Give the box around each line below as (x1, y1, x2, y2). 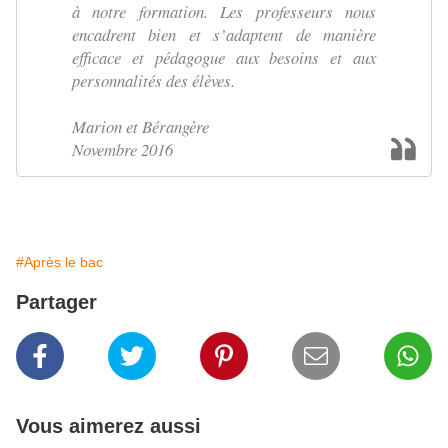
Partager (16, 290, 97, 313)
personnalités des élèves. (72, 68, 235, 92)
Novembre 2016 (72, 137, 173, 161)
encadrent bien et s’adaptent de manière (72, 22, 376, 46)
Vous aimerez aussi (16, 414, 201, 437)
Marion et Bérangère (72, 114, 209, 138)
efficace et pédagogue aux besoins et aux (72, 45, 376, 69)
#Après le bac (16, 253, 103, 270)
